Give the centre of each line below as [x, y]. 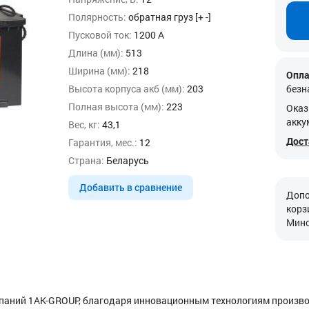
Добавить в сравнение [131, 187]
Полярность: [97, 17]
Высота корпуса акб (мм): [127, 89]
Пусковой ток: [100, 35]
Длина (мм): [96, 53]
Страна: [86, 160]
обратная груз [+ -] [169, 17]
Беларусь [127, 160]
